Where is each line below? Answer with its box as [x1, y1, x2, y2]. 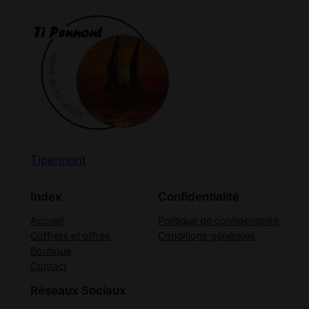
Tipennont [30, 152, 86, 167]
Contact [30, 260, 67, 272]
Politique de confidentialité [158, 215, 279, 227]
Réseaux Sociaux [30, 283, 126, 298]
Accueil [30, 215, 63, 227]
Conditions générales [158, 230, 256, 242]
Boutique [30, 245, 71, 257]
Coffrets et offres [30, 230, 110, 242]
